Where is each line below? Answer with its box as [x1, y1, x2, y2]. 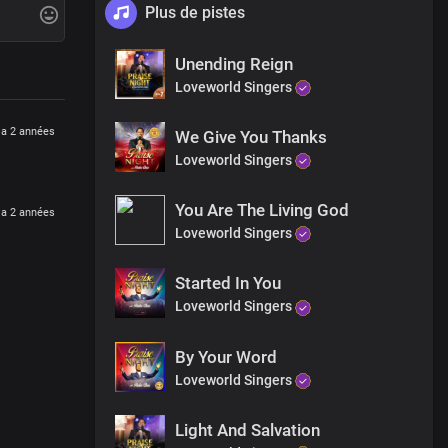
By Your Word [175, 346, 277, 367]
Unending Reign [175, 53, 293, 74]
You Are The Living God [175, 200, 349, 221]
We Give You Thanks [175, 126, 327, 147]
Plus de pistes [145, 2, 245, 22]
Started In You [175, 273, 281, 294]
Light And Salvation [175, 420, 320, 440]
